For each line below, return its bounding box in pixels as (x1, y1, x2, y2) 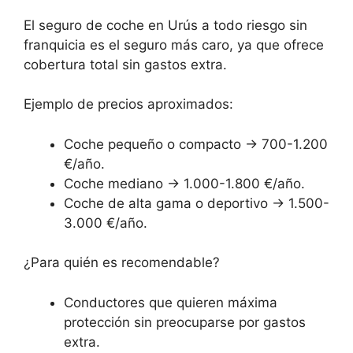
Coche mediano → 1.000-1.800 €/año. (64, 175, 305, 191)
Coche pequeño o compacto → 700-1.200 (64, 136, 328, 152)
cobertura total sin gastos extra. (24, 56, 227, 72)
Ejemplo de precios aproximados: (24, 96, 233, 113)
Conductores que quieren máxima (64, 294, 277, 310)
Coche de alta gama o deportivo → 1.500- (64, 195, 329, 211)
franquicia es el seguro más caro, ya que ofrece (24, 36, 324, 53)
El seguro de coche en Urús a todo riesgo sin (24, 17, 307, 33)
